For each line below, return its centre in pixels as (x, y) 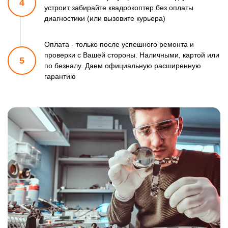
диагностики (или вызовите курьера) (105, 19)
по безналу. (64, 66)
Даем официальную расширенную (142, 66)
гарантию (60, 77)
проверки (60, 55)
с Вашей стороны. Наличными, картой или (147, 55)
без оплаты (174, 8)
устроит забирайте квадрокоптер (99, 8)
